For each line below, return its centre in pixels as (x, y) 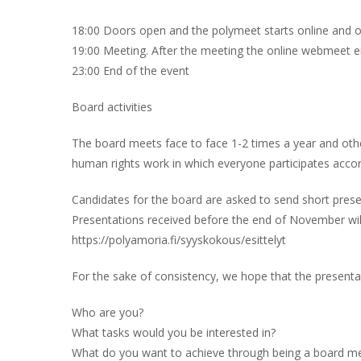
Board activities (112, 107)
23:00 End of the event (131, 71)
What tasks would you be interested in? (174, 332)
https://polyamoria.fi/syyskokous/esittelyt (179, 240)
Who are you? (108, 312)
